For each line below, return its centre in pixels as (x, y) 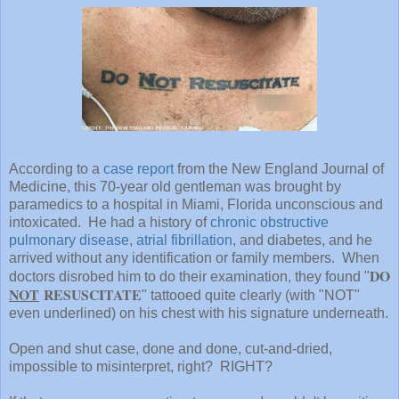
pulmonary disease (69, 240)
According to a (56, 168)
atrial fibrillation (184, 240)
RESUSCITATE (90, 294)
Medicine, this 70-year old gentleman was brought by (175, 186)
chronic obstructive (269, 222)
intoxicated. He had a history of (110, 222)
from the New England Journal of (279, 168)
